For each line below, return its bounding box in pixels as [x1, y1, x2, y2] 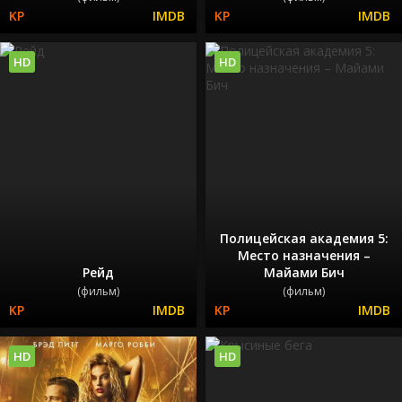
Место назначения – [237, 246, 371, 264]
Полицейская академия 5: [219, 229, 389, 247]
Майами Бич [263, 263, 345, 281]
